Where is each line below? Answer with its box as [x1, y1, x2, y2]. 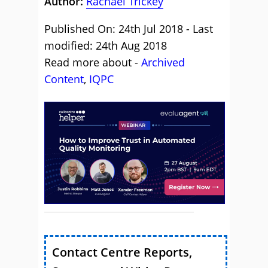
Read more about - [44, 55, 141, 69]
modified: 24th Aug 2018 [44, 38, 167, 53]
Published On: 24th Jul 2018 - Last [44, 22, 213, 36]
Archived [141, 55, 185, 69]
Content [44, 72, 84, 86]
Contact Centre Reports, [52, 243, 192, 260]
